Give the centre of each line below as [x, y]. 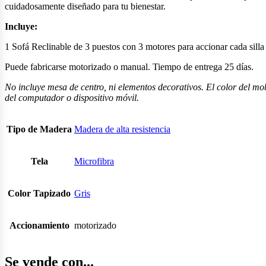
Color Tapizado [39, 193]
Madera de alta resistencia [122, 129]
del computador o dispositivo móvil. [72, 97]
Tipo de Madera [39, 129]
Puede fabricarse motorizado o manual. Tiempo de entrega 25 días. [129, 66]
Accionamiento [39, 225]
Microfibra [94, 161]
